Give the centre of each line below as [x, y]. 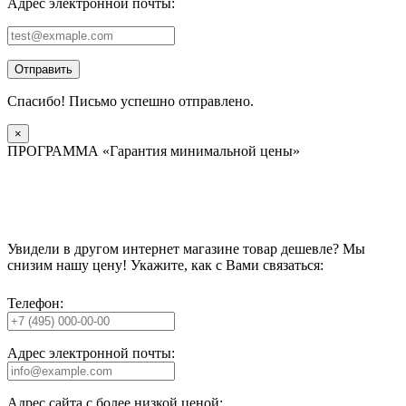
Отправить [43, 70]
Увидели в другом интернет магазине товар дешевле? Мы [186, 249]
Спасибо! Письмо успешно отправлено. [130, 101]
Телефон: [35, 304]
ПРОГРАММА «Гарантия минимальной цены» [154, 151]
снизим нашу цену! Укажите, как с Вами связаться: [165, 266]
